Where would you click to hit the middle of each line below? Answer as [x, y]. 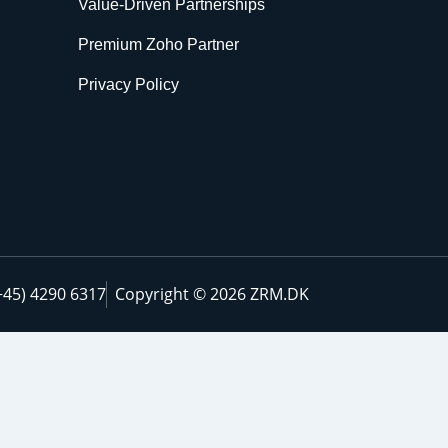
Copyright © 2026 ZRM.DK [212, 294]
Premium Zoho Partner [159, 45]
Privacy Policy [129, 85]
